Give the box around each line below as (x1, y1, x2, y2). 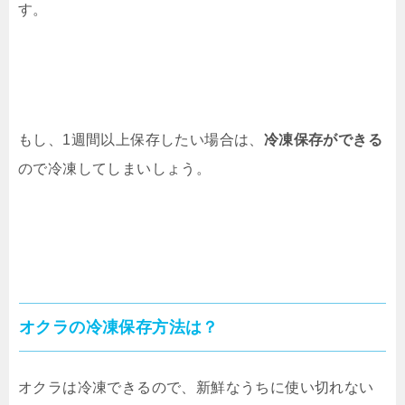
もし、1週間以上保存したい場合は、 (18, 131, 264, 147)
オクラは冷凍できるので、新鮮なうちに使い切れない (18, 379, 374, 395)
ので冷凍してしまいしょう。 (18, 160, 212, 176)
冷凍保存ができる (263, 131, 383, 147)
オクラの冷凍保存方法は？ (19, 317, 219, 336)
